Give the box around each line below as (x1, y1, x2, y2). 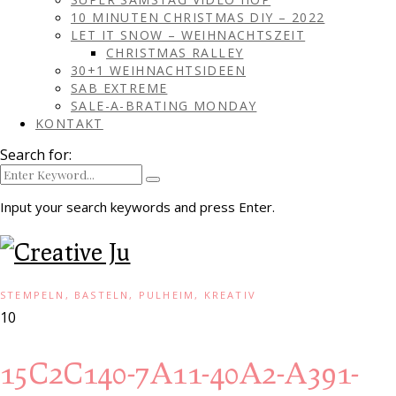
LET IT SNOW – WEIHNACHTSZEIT (71, 27, 306, 43)
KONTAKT (35, 115, 103, 132)
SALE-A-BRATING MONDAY (71, 97, 257, 114)
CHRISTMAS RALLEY (106, 44, 244, 61)
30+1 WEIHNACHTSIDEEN (71, 62, 246, 79)
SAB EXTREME (71, 80, 168, 96)
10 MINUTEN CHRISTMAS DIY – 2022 (71, 9, 325, 26)
